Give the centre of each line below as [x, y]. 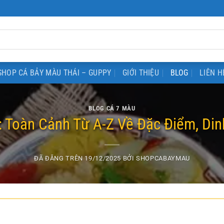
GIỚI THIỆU [141, 72]
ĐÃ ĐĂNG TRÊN [59, 158]
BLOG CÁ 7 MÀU [112, 108]
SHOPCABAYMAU [163, 158]
